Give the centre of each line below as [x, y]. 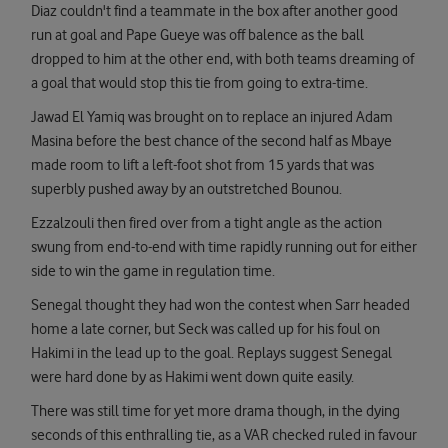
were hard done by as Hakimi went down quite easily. [192, 377]
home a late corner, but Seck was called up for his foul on [205, 329]
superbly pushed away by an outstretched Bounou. [186, 189]
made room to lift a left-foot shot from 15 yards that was [202, 165]
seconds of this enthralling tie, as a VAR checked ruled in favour [224, 435]
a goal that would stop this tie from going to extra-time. [199, 83]
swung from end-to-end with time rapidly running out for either [224, 247]
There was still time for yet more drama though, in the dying [215, 411]
